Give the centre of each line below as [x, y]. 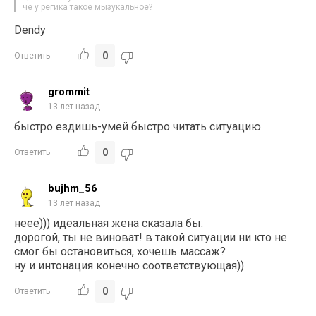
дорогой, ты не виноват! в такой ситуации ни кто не [151, 237]
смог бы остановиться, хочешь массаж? [120, 251]
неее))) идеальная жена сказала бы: [109, 223]
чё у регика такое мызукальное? [88, 7]
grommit [69, 91]
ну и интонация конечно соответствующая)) [129, 265]
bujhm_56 [73, 188]
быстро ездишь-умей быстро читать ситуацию [138, 126]
